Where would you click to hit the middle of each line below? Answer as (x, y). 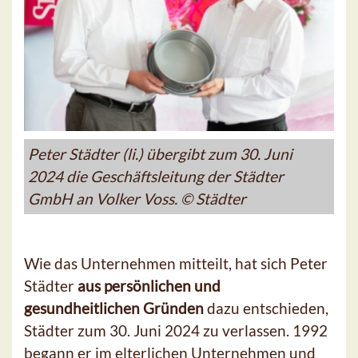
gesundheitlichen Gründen (114, 308)
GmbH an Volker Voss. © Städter (137, 199)
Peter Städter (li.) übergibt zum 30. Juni (160, 154)
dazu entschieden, (266, 308)
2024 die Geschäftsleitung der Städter (156, 177)
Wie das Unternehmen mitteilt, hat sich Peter (176, 264)
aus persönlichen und (149, 286)
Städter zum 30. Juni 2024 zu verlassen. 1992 (176, 331)
